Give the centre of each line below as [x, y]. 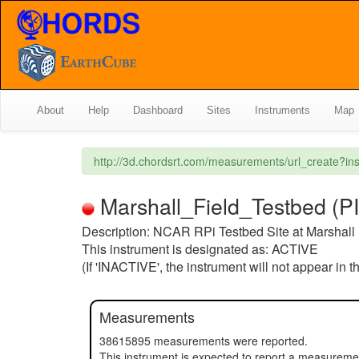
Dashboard [158, 110]
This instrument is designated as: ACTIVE [200, 249]
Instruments [282, 110]
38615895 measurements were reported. [204, 341]
